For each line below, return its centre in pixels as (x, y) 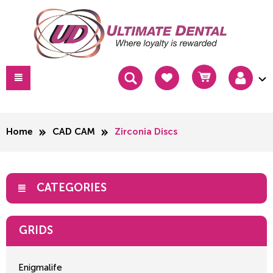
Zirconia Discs (146, 132)
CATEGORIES (72, 188)
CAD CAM (74, 132)
